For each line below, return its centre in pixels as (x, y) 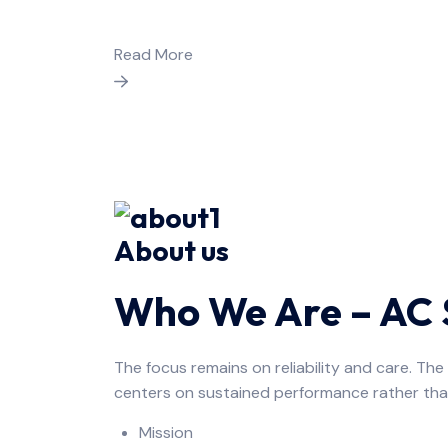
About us (171, 251)
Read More (153, 55)
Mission (166, 433)
